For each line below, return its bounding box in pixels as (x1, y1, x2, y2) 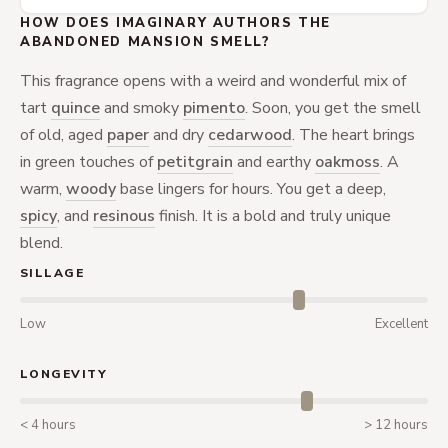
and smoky (100, 97, 183, 119)
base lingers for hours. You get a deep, (116, 178, 386, 200)
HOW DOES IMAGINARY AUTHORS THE (20, 14, 331, 32)
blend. (20, 232, 63, 254)
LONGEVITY (20, 366, 107, 382)
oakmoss (315, 151, 380, 173)
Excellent (375, 315, 428, 333)
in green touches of (20, 151, 157, 173)
